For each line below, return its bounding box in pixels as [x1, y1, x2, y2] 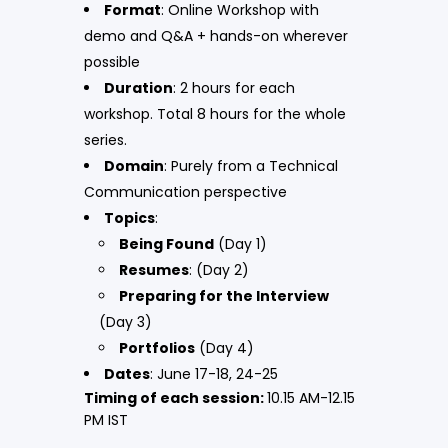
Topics [104, 207, 155, 228]
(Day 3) [99, 311, 156, 332]
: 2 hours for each [173, 77, 295, 98]
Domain [104, 155, 164, 176]
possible [84, 51, 144, 72]
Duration [104, 77, 173, 98]
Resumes [119, 259, 189, 280]
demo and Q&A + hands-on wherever [84, 25, 348, 46]
